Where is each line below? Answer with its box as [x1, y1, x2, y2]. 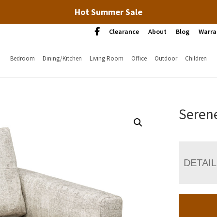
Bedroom [10, 54, 35, 62]
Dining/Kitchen [42, 54, 82, 62]
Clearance [109, 27, 139, 36]
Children [185, 54, 207, 62]
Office [131, 54, 147, 62]
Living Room [89, 54, 124, 62]
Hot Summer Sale [75, 6, 142, 17]
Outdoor [154, 54, 177, 62]
